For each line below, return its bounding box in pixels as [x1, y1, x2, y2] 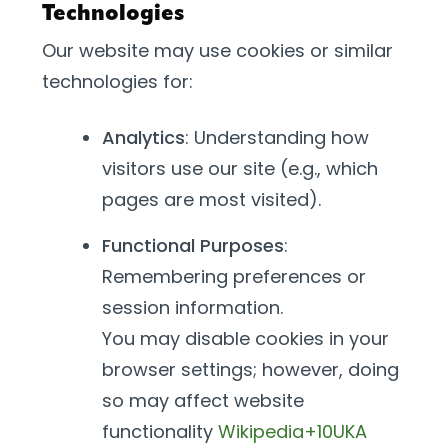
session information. [102, 295, 283, 320]
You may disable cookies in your [102, 326, 389, 351]
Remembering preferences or [102, 264, 366, 289]
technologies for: [42, 69, 193, 94]
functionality [102, 419, 218, 444]
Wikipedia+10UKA [218, 419, 367, 444]
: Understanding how [185, 125, 369, 150]
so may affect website [102, 388, 304, 413]
